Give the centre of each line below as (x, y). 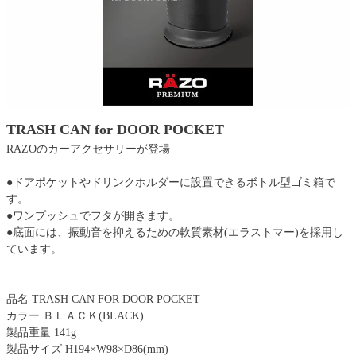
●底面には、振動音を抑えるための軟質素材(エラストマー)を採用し (175, 232)
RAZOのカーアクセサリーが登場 (88, 149)
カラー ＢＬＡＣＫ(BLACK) (75, 315)
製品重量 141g (41, 332)
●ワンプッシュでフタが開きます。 (93, 215)
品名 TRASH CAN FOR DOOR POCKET (103, 299)
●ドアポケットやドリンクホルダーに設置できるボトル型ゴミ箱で (171, 182)
